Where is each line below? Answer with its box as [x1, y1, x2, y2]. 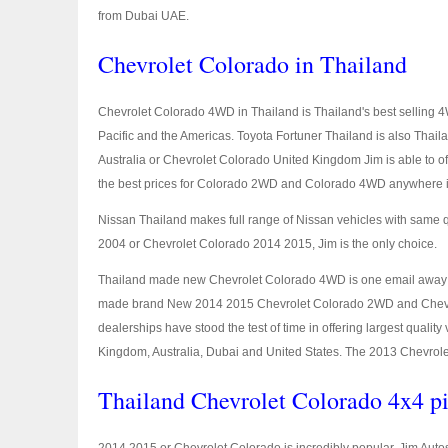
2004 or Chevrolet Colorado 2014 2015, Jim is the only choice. [98, 237, 437, 251]
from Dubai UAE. [98, 9, 189, 23]
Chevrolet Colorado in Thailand [98, 48, 407, 80]
